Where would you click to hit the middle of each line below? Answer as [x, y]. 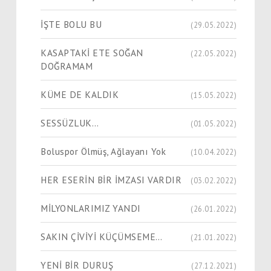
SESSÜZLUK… [70, 122]
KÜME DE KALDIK [80, 94]
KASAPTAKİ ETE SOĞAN [92, 52]
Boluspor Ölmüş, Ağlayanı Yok [103, 151]
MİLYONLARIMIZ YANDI [91, 208]
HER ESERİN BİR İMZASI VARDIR [111, 179]
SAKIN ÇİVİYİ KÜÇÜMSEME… [102, 236]
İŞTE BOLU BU [71, 24]
